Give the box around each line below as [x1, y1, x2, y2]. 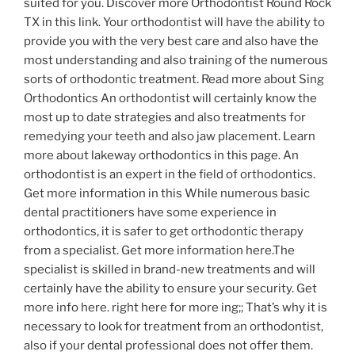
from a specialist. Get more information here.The [24, 243, 295, 258]
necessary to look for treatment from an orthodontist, [24, 319, 323, 334]
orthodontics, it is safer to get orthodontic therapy [24, 224, 303, 239]
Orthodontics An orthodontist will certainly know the [24, 91, 317, 106]
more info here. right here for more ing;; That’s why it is [24, 300, 327, 315]
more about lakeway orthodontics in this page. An [24, 148, 299, 163]
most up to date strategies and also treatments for [24, 110, 306, 125]
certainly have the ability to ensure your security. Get [24, 281, 317, 296]
